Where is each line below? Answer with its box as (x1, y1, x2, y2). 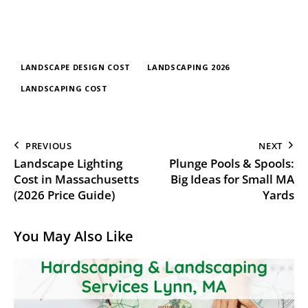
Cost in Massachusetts (14, 170, 139, 187)
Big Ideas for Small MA (170, 170, 294, 187)
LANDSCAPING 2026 (147, 61, 230, 72)
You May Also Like (14, 227, 133, 246)
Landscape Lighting (14, 155, 122, 171)
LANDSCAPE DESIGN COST (21, 61, 131, 72)
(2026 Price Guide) (14, 186, 115, 203)
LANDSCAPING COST (21, 83, 108, 94)
